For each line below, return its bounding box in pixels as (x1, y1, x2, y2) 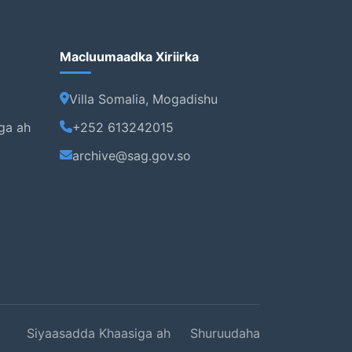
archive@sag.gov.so (72, 148, 191, 163)
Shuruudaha (190, 325, 260, 342)
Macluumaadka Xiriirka (60, 49, 199, 64)
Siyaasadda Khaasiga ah (27, 325, 170, 342)
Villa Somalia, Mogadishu (69, 91, 218, 107)
